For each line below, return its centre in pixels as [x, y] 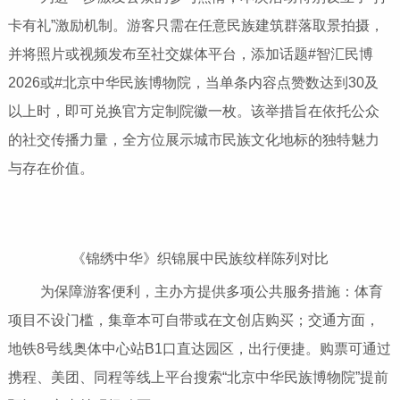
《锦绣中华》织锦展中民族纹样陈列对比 [200, 259]
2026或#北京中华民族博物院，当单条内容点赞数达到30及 [193, 83]
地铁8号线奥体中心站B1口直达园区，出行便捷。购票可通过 [199, 349]
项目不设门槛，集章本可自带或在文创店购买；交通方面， [193, 321]
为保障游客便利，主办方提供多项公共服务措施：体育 [199, 292]
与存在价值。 [50, 169]
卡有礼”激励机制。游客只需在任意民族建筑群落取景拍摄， [196, 26]
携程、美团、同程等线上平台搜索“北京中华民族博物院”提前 [198, 378]
